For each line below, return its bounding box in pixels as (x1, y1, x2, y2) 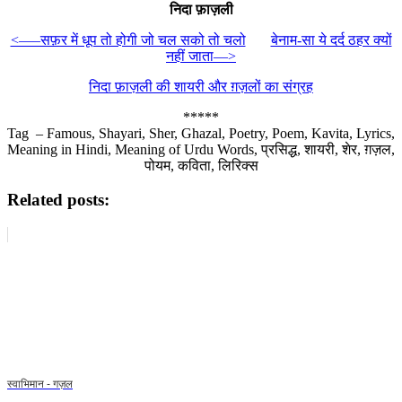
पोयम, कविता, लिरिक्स (144, 157, 258, 173)
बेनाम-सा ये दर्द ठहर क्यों (270, 31, 392, 48)
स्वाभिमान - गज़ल (7, 377, 73, 390)
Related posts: (7, 190, 109, 210)
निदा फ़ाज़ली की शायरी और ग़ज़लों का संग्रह (89, 78, 313, 94)
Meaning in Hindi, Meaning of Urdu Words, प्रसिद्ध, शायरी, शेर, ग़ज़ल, (7, 141, 395, 157)
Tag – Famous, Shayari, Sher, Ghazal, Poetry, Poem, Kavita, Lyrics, (7, 125, 395, 141)
